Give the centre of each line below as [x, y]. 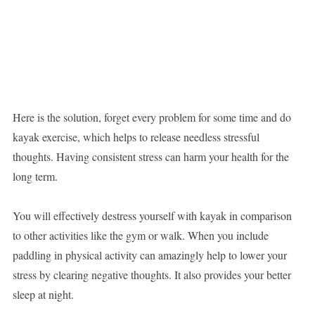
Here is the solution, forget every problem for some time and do [152, 117]
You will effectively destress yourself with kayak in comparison [152, 216]
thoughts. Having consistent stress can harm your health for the [150, 157]
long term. [35, 176]
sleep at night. [43, 295]
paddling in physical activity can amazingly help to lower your [149, 255]
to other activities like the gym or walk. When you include [140, 236]
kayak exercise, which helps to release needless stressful [136, 137]
